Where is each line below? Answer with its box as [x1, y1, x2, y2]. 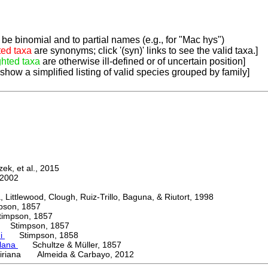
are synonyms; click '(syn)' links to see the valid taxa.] [32, 45, 258, 56]
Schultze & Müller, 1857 [18, 240, 121, 250]
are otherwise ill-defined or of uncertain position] [40, 56, 245, 67]
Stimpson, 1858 [5, 230, 78, 240]
